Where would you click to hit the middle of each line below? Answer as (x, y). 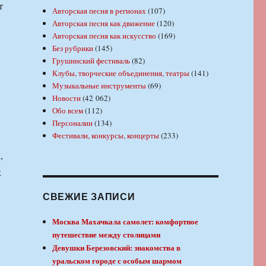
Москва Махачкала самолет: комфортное (126, 221)
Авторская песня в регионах (99, 11)
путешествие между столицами (107, 235)
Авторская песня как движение (104, 23)
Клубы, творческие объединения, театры (121, 73)
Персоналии (73, 123)
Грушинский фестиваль (91, 61)
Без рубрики (73, 48)
